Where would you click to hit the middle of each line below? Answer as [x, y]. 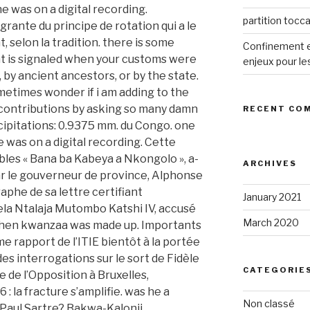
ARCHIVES [270, 164]
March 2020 [271, 223]
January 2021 [272, 197]
